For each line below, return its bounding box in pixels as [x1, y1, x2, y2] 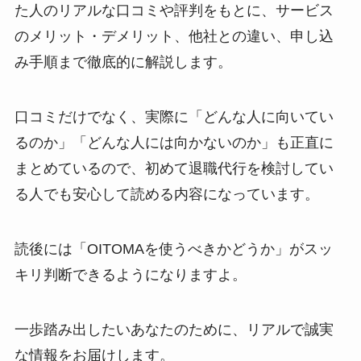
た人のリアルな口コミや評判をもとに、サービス [14, 2, 334, 19]
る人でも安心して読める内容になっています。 [14, 186, 319, 203]
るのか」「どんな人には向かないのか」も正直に [14, 135, 334, 151]
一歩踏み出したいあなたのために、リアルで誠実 [14, 321, 334, 338]
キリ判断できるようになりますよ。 [14, 267, 247, 284]
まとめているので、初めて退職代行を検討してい [14, 160, 334, 177]
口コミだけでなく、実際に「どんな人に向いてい [14, 109, 334, 126]
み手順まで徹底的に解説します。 [14, 54, 232, 71]
